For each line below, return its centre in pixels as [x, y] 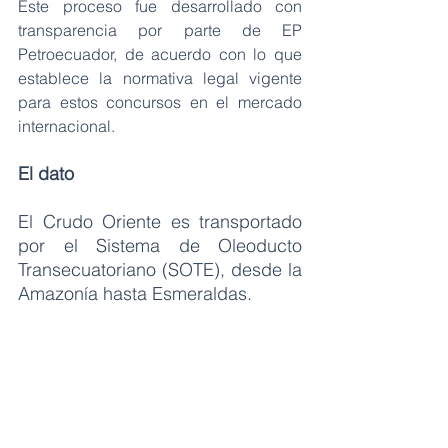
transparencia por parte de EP [160, 29]
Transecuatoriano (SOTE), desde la [160, 269]
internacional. [68, 125]
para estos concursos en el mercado [160, 101]
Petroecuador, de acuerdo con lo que [160, 53]
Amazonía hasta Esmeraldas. [137, 293]
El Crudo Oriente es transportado [160, 221]
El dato [48, 173]
